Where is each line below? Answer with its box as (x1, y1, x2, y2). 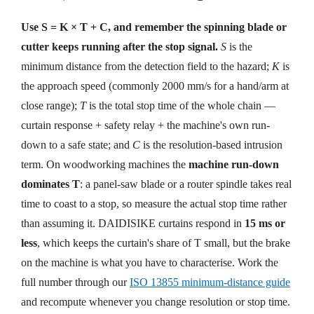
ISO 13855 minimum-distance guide (130, 275, 290, 289)
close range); (21, 99, 80, 113)
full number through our (21, 275, 127, 289)
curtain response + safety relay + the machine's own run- (21, 118, 270, 132)
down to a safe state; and (21, 138, 132, 152)
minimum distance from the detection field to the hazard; (21, 60, 272, 74)
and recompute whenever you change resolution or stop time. (21, 295, 290, 309)
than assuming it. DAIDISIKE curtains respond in (21, 217, 242, 231)
